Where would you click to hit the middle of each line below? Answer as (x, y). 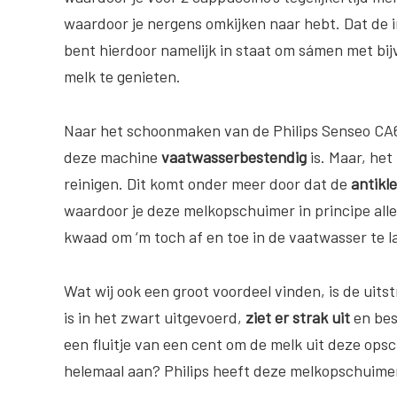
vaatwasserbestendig (234, 156)
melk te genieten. (122, 76)
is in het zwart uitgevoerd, (155, 317)
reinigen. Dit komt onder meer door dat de (207, 183)
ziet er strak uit (298, 317)
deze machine (113, 156)
